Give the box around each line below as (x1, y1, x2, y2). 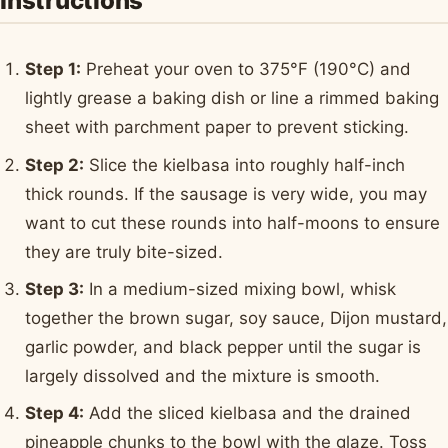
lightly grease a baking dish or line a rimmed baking (25, 88, 440, 109)
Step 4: (25, 403, 85, 424)
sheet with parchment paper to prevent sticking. (25, 117, 410, 138)
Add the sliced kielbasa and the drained (84, 403, 412, 424)
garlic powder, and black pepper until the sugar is (25, 336, 422, 357)
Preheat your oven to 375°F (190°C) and (81, 59, 412, 80)
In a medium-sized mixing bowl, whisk (84, 278, 397, 299)
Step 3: (25, 278, 85, 299)
